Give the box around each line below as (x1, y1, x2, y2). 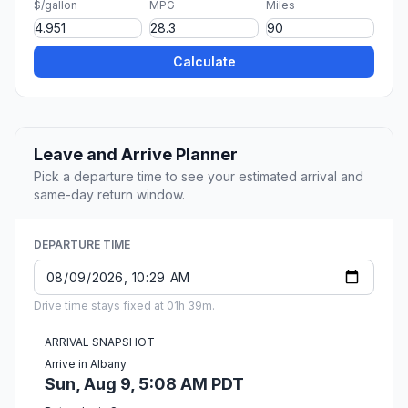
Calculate (172, 54, 236, 70)
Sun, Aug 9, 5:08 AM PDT (45, 374, 244, 394)
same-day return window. (34, 187, 185, 203)
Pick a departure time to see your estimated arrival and (34, 168, 363, 185)
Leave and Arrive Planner (34, 145, 238, 165)
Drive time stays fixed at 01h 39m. (34, 299, 215, 313)
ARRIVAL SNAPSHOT (45, 335, 155, 350)
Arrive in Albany (45, 357, 127, 372)
